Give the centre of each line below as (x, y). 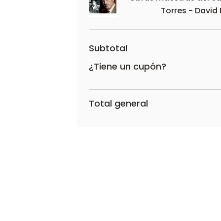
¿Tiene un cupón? (128, 66)
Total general (118, 103)
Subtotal (108, 48)
